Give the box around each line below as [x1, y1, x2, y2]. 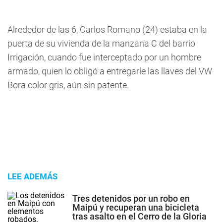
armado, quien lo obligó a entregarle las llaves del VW [7, 66, 212, 76]
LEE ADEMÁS [7, 171, 57, 181]
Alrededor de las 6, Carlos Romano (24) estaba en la [7, 24, 207, 35]
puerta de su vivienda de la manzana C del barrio [7, 38, 195, 49]
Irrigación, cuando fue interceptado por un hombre [7, 52, 201, 62]
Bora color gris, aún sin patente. [7, 80, 129, 90]
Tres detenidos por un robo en [72, 193, 190, 204]
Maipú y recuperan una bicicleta [72, 202, 199, 213]
